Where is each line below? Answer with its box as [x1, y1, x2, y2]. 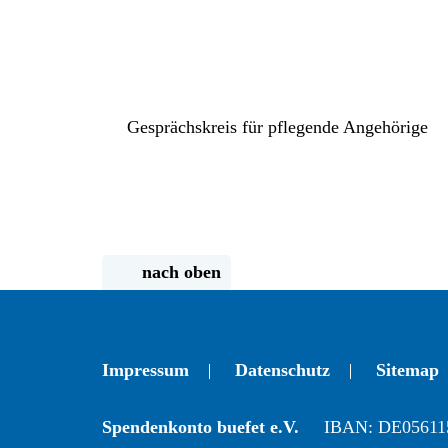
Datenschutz [235, 359, 330, 380]
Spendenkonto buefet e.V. [102, 417, 299, 437]
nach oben [142, 261, 221, 282]
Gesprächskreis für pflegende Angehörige [122, 116, 428, 137]
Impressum [102, 359, 189, 380]
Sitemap [376, 359, 439, 380]
